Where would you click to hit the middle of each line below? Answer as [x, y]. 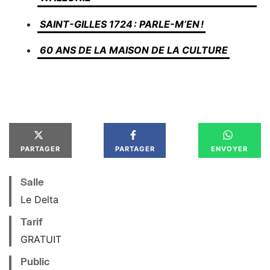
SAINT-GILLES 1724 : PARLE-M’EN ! [121, 24]
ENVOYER [230, 149]
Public [35, 261]
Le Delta [39, 199]
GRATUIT [41, 239]
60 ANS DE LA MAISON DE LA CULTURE [133, 50]
